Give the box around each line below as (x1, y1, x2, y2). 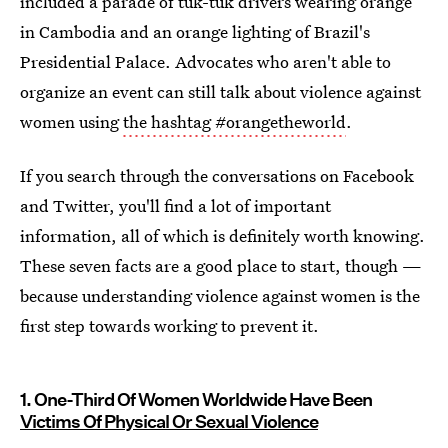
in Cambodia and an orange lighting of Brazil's (20, 20, 370, 43)
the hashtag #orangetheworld (123, 110, 346, 133)
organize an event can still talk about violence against (20, 80, 421, 103)
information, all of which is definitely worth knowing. (20, 224, 425, 247)
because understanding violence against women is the (20, 284, 420, 307)
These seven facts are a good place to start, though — (20, 254, 422, 277)
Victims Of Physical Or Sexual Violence (20, 411, 318, 432)
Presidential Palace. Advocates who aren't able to (20, 50, 391, 73)
